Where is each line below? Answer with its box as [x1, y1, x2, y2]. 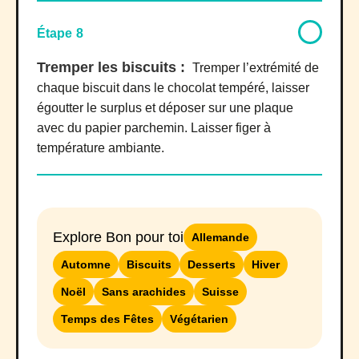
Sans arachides [102, 285, 186, 299]
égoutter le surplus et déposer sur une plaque [37, 101, 293, 115]
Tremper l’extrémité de [192, 61, 319, 75]
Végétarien [170, 313, 228, 326]
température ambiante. [37, 141, 164, 155]
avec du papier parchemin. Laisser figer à [37, 121, 271, 135]
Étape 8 [37, 26, 83, 41]
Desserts [188, 258, 236, 272]
